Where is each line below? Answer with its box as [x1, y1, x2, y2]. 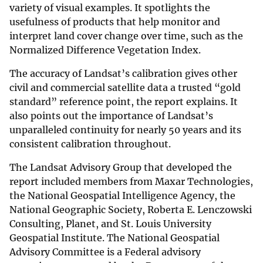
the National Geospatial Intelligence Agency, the [9, 189, 235, 201]
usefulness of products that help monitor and [9, 15, 220, 28]
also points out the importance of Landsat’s [9, 109, 213, 122]
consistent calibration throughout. [9, 137, 171, 150]
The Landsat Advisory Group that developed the [9, 161, 232, 173]
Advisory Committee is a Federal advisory [9, 245, 201, 258]
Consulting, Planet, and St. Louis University [9, 217, 211, 230]
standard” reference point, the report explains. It [9, 95, 238, 107]
